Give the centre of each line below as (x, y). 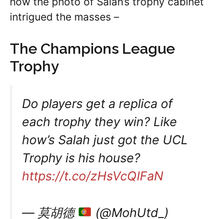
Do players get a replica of (97, 103)
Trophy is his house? (81, 158)
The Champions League (92, 48)
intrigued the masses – (65, 17)
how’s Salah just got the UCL (105, 140)
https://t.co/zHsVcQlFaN (93, 176)
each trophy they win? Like (99, 121)
